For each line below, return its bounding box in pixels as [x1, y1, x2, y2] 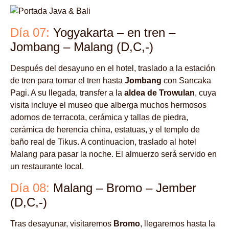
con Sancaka [162, 76, 211, 85]
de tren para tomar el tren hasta [10, 76, 125, 85]
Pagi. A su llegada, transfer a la [10, 88, 124, 98]
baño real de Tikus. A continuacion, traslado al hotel [10, 138, 196, 147]
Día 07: [10, 26, 53, 40]
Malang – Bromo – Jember [53, 181, 196, 195]
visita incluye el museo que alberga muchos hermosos [10, 101, 207, 110]
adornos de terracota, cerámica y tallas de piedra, [10, 113, 188, 122]
